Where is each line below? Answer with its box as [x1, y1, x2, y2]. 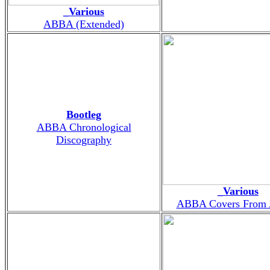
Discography [56, 133, 111, 146]
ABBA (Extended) [43, 17, 124, 30]
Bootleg [66, 108, 101, 121]
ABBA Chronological [36, 121, 131, 133]
